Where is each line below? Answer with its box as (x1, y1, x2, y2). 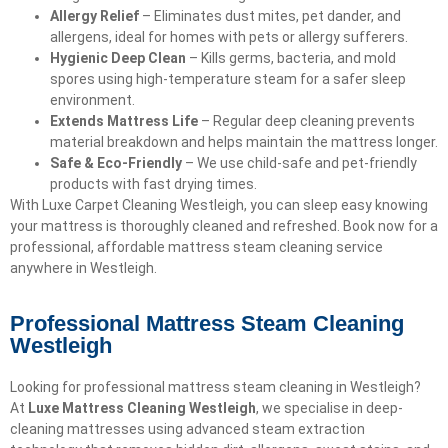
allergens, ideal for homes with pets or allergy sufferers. (50, 28, 408, 45)
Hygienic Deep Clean (50, 49, 186, 66)
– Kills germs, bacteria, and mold (186, 49, 396, 66)
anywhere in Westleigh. (10, 259, 157, 276)
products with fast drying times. (50, 175, 257, 192)
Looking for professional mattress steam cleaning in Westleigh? (10, 379, 421, 396)
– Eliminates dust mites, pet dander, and (139, 7, 401, 24)
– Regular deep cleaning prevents (198, 112, 415, 129)
